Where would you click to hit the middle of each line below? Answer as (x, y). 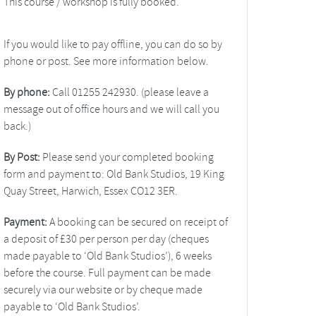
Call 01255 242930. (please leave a (129, 92)
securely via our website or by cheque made (103, 290)
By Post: (22, 157)
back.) (17, 126)
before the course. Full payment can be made (107, 273)
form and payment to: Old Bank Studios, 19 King (114, 174)
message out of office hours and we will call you (111, 109)
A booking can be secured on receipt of (137, 222)
